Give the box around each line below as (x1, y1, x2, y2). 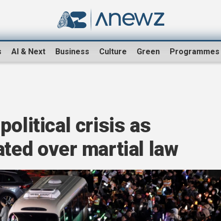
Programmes (170, 47, 220, 57)
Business (55, 47, 89, 57)
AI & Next (11, 47, 45, 57)
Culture (99, 47, 127, 57)
